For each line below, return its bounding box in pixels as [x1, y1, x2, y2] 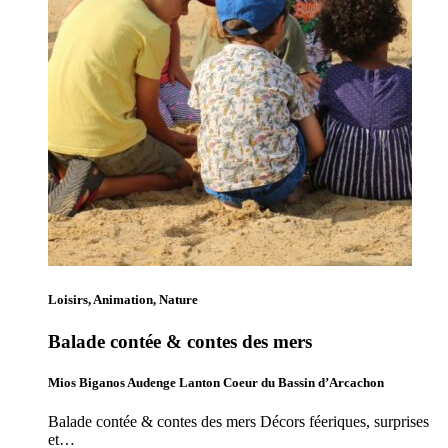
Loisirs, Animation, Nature [48, 292, 198, 308]
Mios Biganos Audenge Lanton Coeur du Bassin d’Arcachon [48, 374, 384, 390]
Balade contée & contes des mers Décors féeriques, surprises [48, 412, 429, 430]
